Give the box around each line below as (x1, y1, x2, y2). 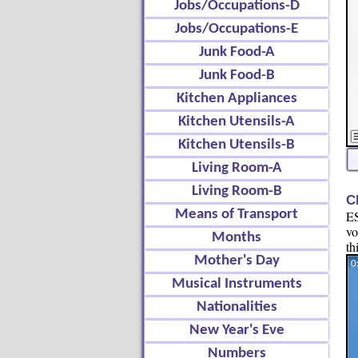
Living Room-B (191, 184, 282, 199)
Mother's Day (193, 253, 280, 268)
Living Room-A (191, 161, 282, 176)
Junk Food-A (198, 45, 275, 60)
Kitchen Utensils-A (178, 114, 295, 129)
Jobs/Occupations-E (175, 22, 298, 37)
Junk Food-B (198, 68, 275, 83)
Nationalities (196, 300, 277, 315)
